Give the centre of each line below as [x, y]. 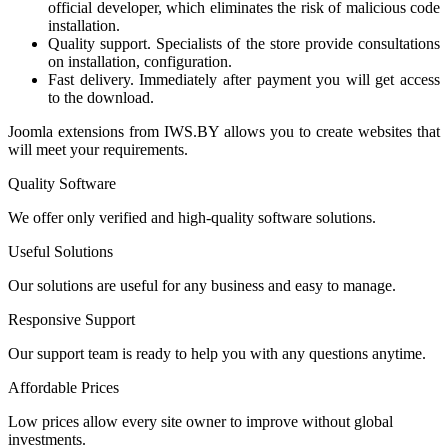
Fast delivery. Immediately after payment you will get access [244, 79]
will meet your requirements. [98, 149]
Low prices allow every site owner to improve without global [200, 421]
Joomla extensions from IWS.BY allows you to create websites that [224, 131]
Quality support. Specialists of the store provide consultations [244, 43]
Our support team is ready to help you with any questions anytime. [217, 353]
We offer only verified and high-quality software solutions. [192, 217]
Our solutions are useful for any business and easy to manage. [202, 285]
